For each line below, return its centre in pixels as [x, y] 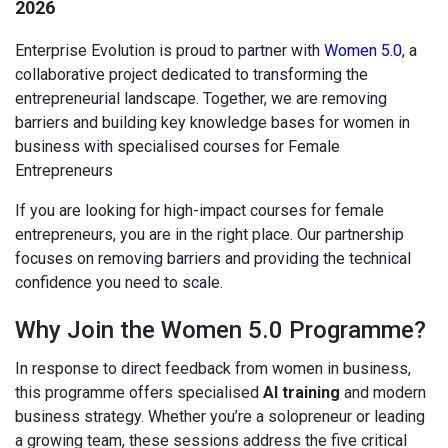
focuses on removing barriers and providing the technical [213, 259]
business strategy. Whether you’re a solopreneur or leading [220, 417]
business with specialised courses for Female [177, 147]
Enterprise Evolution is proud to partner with [169, 51]
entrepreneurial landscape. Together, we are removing [201, 99]
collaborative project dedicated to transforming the [191, 75]
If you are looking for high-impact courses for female [199, 211]
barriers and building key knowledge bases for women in [212, 123]
